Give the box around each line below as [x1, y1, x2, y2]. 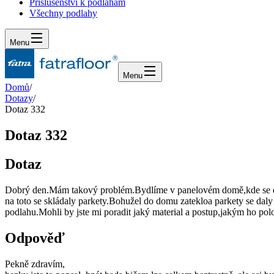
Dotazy [5, 93, 33, 103]
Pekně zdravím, [5, 258, 65, 269]
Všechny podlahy [29, 8, 97, 18]
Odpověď [5, 229, 65, 246]
